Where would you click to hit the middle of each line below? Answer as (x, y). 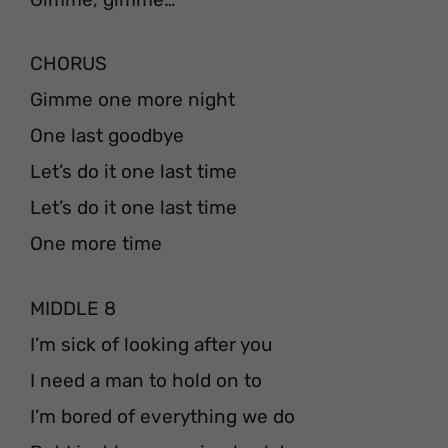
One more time (96, 244)
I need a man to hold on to (146, 380)
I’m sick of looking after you (151, 344)
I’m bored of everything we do (162, 416)
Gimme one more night (132, 100)
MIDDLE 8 (73, 308)
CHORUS (68, 64)
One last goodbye (107, 136)
